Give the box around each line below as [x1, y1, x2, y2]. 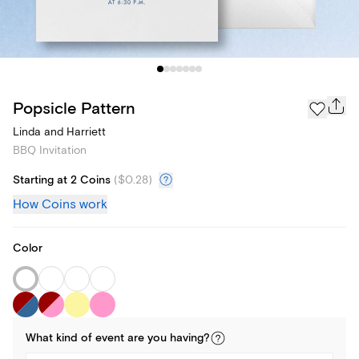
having [170, 331, 204, 346]
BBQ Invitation [13, 143, 87, 158]
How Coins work [13, 196, 107, 213]
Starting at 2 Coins [13, 173, 111, 188]
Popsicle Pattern [13, 98, 135, 119]
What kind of [26, 331, 95, 346]
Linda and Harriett [13, 125, 106, 139]
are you [124, 331, 170, 346]
